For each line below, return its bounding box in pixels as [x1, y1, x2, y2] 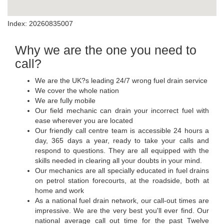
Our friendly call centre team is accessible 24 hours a [35, 126, 209, 135]
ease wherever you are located [35, 116, 133, 125]
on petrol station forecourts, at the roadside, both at [35, 176, 209, 185]
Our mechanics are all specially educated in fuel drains [35, 166, 209, 175]
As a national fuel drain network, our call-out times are [35, 196, 209, 205]
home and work [35, 186, 84, 195]
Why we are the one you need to [15, 43, 196, 57]
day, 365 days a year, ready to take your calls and [35, 136, 209, 145]
